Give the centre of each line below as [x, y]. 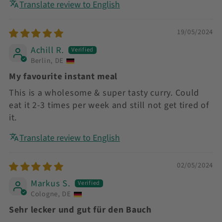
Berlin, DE [48, 61]
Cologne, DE [51, 194]
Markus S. [51, 183]
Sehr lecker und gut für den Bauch [80, 210]
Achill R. [47, 50]
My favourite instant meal [63, 76]
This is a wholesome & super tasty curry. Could [104, 93]
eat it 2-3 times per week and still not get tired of [109, 105]
